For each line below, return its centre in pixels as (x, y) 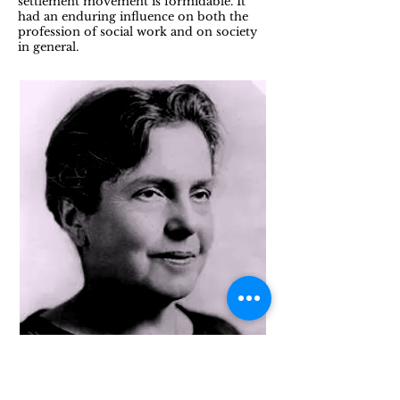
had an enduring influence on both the (133, 17)
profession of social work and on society (137, 32)
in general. (48, 47)
